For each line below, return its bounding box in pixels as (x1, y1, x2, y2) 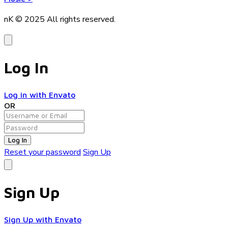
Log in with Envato (4, 90, 75, 100)
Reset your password (4, 147, 81, 158)
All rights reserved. (47, 13, 116, 25)
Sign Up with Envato (4, 215, 81, 224)
